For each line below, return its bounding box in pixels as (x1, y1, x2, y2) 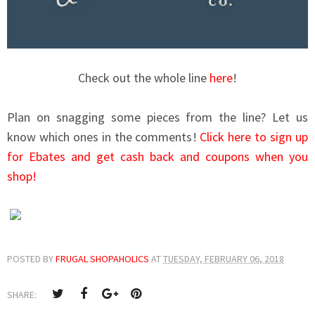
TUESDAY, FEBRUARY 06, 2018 (163, 252, 284, 266)
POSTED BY (7, 252, 56, 266)
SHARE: (7, 288, 39, 302)
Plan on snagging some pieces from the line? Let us (7, 109, 308, 126)
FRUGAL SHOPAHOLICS (56, 252, 151, 266)
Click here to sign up (200, 129, 309, 146)
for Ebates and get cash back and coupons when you (7, 148, 308, 165)
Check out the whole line (78, 70, 210, 86)
